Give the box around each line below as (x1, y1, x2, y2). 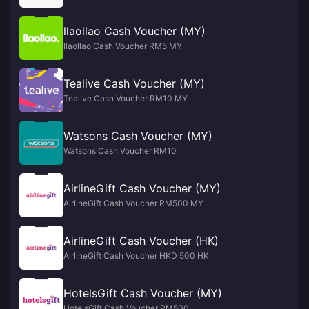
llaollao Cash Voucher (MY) (63, 24, 206, 38)
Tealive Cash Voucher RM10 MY (63, 93, 188, 103)
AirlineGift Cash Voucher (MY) (63, 181, 221, 195)
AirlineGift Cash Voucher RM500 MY (63, 198, 203, 208)
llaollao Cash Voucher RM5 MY (63, 41, 182, 51)
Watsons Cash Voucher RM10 (63, 146, 177, 156)
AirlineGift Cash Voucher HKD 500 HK (63, 250, 209, 261)
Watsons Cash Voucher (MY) (63, 129, 212, 143)
